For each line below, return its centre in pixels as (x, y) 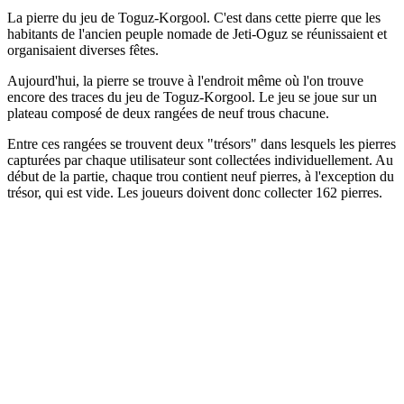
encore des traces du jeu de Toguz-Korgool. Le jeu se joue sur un (192, 96)
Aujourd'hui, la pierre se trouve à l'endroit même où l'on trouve (185, 80)
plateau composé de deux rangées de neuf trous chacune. (170, 113)
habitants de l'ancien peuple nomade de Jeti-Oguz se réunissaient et (197, 33)
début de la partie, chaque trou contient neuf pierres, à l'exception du (201, 176)
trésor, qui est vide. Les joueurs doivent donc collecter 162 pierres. (195, 192)
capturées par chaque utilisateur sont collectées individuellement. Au (200, 160)
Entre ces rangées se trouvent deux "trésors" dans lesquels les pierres (202, 143)
